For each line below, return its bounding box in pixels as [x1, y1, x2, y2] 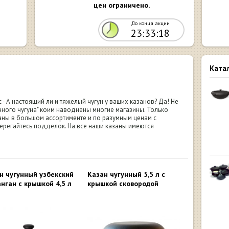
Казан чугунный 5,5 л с [87, 170, 165, 179]
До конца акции [130, 19, 170, 27]
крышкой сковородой [87, 179, 158, 188]
